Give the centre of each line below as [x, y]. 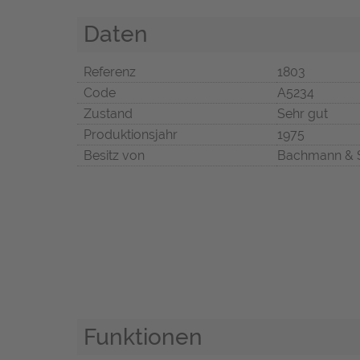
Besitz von [114, 156]
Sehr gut [303, 114]
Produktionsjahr [131, 135]
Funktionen [143, 337]
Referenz [110, 72]
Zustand [108, 114]
